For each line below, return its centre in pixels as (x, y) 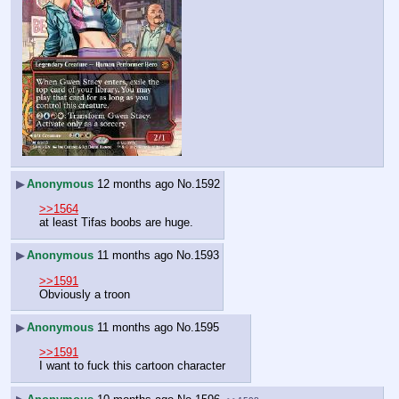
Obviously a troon (85, 294)
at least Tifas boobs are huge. (116, 223)
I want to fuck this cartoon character (132, 366)
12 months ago (135, 183)
